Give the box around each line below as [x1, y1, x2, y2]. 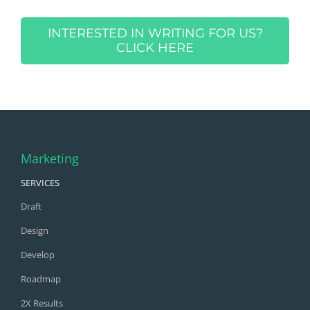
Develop [20, 248, 55, 261]
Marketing [20, 149, 79, 167]
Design [20, 224, 48, 237]
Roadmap [20, 272, 61, 285]
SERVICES [20, 176, 60, 189]
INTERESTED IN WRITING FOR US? [47, 25, 263, 41]
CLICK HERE [116, 39, 194, 55]
